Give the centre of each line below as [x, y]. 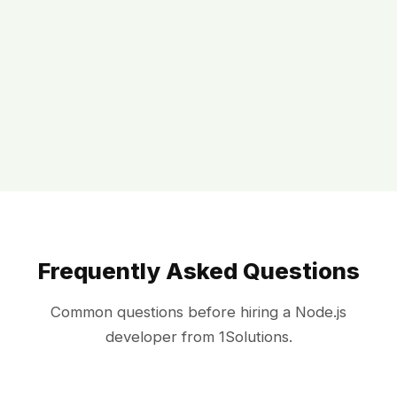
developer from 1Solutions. [198, 337]
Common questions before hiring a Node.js [198, 312]
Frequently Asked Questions [198, 271]
